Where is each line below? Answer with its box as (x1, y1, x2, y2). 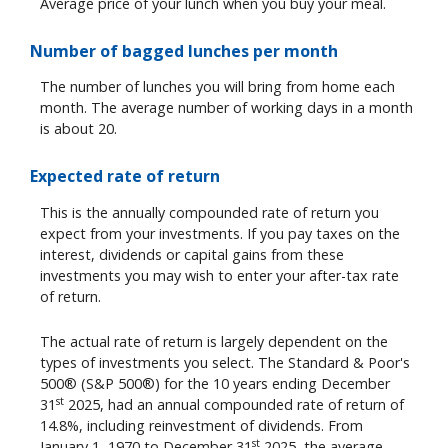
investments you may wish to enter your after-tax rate (40, 265, 399, 285)
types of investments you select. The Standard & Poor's (40, 353, 410, 373)
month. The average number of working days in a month (40, 98, 413, 118)
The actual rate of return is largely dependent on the (40, 332, 388, 352)
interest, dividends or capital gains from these (40, 244, 344, 264)
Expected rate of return (30, 165, 220, 188)
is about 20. (40, 119, 117, 139)
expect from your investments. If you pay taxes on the (40, 223, 400, 243)
